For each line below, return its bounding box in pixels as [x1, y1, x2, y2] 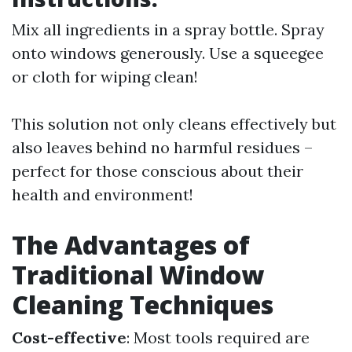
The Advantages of [12, 228, 250, 262]
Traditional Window [12, 258, 264, 291]
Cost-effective [12, 328, 126, 347]
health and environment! [12, 185, 193, 204]
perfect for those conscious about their [12, 161, 303, 181]
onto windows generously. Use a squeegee [12, 43, 324, 63]
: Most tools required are [126, 328, 310, 347]
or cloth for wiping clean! [12, 67, 198, 86]
